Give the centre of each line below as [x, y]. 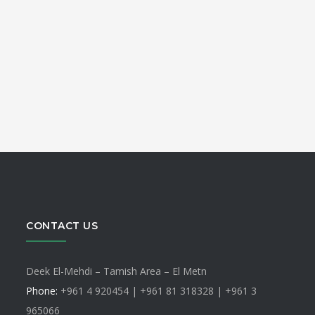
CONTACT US [62, 226]
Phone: [42, 291]
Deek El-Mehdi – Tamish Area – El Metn [117, 271]
